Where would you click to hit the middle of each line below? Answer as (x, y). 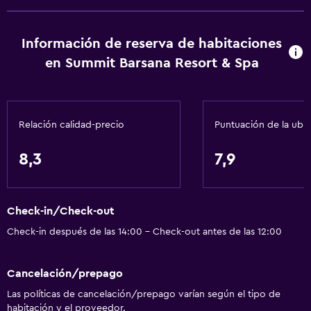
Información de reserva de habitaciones (152, 44)
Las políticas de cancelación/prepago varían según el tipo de (144, 294)
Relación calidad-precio (72, 125)
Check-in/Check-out (61, 211)
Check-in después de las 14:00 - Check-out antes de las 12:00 (144, 232)
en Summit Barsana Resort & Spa (152, 63)
